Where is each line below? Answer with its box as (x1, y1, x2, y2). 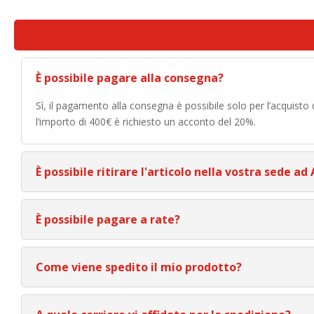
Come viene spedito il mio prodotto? (36, 259, 242, 275)
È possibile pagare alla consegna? (36, 70, 224, 86)
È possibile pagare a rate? (36, 212, 180, 228)
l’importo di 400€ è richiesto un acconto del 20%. (36, 115, 256, 129)
